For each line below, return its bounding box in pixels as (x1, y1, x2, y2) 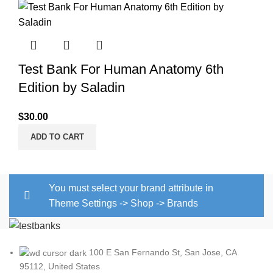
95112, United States (19, 261, 100, 271)
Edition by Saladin (18, 80, 125, 96)
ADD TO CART (30, 132, 84, 142)
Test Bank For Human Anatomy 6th (18, 62, 224, 77)
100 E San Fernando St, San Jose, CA (89, 247, 236, 257)
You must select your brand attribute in (49, 183, 213, 194)
